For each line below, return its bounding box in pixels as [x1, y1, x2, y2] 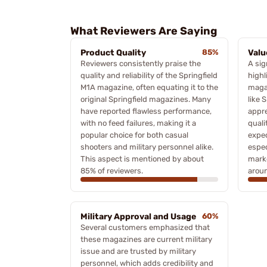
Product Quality [80, 47, 146, 58]
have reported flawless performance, [80, 106, 212, 116]
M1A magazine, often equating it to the [80, 82, 218, 92]
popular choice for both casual [80, 130, 188, 139]
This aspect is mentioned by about [80, 154, 204, 163]
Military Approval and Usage [80, 211, 196, 222]
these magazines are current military [80, 234, 212, 244]
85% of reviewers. [80, 166, 143, 175]
